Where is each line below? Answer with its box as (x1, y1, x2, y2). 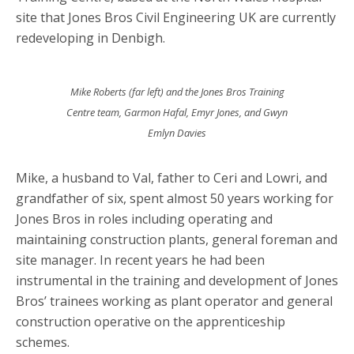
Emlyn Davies (148, 126, 206, 140)
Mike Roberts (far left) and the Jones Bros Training (70, 85, 284, 99)
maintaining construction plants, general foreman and (16, 231, 337, 248)
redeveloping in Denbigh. (16, 29, 165, 47)
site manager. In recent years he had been (16, 251, 265, 269)
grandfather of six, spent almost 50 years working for (16, 190, 333, 207)
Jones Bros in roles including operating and (16, 210, 273, 228)
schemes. (16, 333, 70, 351)
